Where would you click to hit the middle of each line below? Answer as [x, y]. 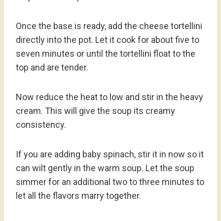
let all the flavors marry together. [78, 196]
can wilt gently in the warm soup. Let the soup [105, 168]
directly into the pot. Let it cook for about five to [108, 40]
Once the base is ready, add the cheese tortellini [109, 26]
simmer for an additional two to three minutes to [110, 182]
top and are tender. [52, 68]
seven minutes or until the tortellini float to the [106, 54]
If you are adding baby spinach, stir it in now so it [110, 154]
